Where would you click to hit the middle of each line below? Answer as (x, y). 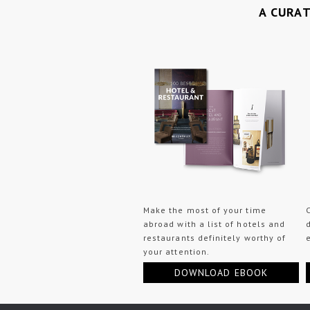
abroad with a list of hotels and (215, 224)
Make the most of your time (205, 210)
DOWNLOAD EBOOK (221, 272)
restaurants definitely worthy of (215, 238)
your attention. (176, 252)
